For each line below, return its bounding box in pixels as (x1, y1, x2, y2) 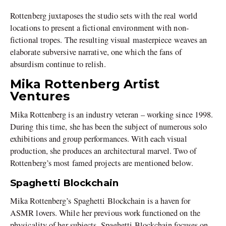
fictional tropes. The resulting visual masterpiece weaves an (10, 34, 207, 45)
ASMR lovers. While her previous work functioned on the (10, 207, 200, 219)
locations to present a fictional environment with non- (10, 22, 189, 33)
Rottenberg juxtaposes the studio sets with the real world (10, 10, 198, 21)
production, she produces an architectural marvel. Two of (10, 145, 197, 156)
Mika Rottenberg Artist (10, 76, 159, 91)
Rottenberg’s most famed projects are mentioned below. (10, 157, 193, 168)
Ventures (10, 88, 70, 103)
